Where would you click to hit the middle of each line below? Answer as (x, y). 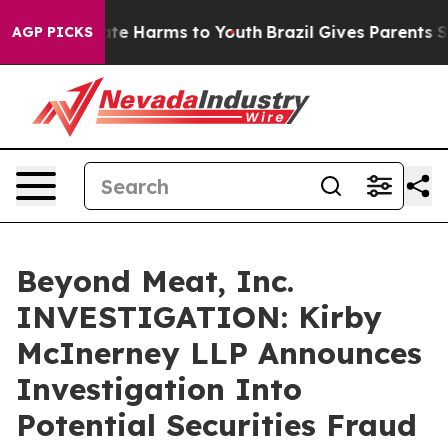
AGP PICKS (52, 32)
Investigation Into (159, 389)
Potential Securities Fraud (216, 425)
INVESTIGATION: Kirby (199, 317)
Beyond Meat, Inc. (155, 281)
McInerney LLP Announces (219, 353)
